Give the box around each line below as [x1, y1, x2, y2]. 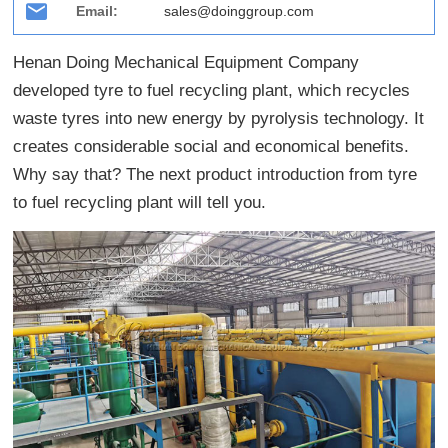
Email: [76, 3, 119, 20]
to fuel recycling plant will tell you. [13, 193, 267, 213]
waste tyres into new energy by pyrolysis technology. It [13, 109, 425, 129]
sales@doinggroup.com [164, 3, 315, 20]
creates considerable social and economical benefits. [13, 137, 410, 157]
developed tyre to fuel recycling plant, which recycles [13, 81, 411, 101]
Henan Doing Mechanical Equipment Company [13, 53, 360, 73]
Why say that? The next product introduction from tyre [13, 165, 418, 185]
